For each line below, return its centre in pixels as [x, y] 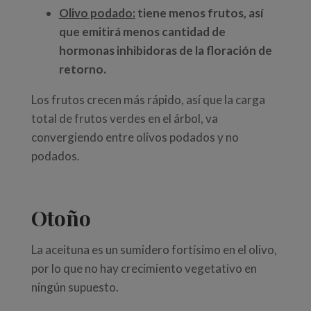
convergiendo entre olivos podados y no [135, 137]
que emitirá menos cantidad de [142, 32]
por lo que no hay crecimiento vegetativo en [144, 269]
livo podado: [102, 13]
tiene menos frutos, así [199, 13]
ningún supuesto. [75, 287]
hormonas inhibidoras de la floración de [165, 51]
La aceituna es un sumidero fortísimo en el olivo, [154, 250]
